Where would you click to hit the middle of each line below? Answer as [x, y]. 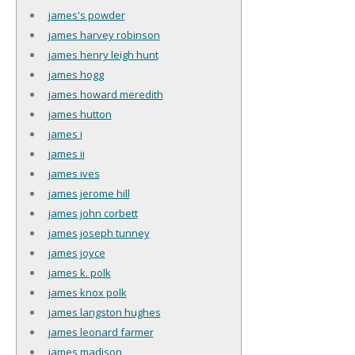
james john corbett [93, 213]
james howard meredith [105, 94]
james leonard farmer [101, 332]
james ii [66, 153]
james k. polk [79, 272]
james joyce [76, 252]
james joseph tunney [99, 233]
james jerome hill [89, 193]
